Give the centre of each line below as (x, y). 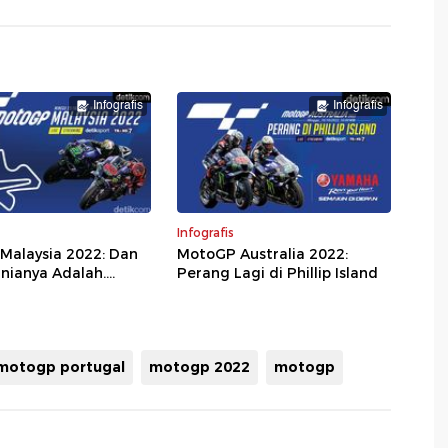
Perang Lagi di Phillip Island (277, 272)
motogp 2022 (199, 366)
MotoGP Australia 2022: (262, 253)
